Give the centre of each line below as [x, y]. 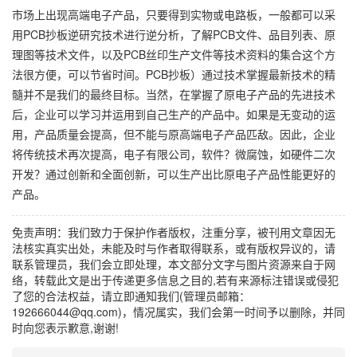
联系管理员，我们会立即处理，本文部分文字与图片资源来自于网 [174, 264]
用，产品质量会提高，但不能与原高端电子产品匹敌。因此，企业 [174, 134]
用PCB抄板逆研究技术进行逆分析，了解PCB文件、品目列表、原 [174, 34]
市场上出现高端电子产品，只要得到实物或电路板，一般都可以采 [174, 14]
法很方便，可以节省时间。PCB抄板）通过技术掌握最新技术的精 [174, 74]
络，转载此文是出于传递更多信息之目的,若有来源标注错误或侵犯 [175, 280]
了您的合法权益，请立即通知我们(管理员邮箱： [131, 296]
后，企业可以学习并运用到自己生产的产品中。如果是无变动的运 [174, 114]
